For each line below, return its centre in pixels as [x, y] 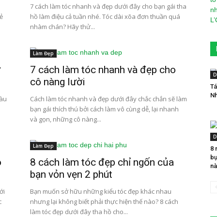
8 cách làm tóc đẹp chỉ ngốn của [102, 162]
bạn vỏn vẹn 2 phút [71, 174]
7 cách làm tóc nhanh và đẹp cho [103, 70]
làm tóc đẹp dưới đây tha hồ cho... [79, 212]
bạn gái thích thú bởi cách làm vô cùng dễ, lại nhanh [104, 109]
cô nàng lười [58, 82]
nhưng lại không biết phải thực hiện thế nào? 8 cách [104, 201]
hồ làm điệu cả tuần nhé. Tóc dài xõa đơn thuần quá [105, 16]
